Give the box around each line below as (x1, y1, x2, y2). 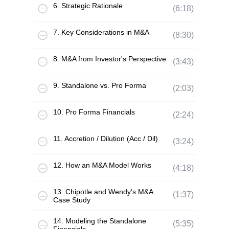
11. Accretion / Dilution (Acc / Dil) (53, 134, 158, 143)
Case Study (53, 196, 90, 204)
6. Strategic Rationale (53, 2, 123, 10)
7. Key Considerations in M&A (53, 28, 149, 36)
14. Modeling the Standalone (53, 217, 146, 225)
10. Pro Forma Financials (53, 108, 135, 116)
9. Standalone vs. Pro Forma (53, 81, 146, 89)
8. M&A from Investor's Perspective (53, 55, 166, 63)
